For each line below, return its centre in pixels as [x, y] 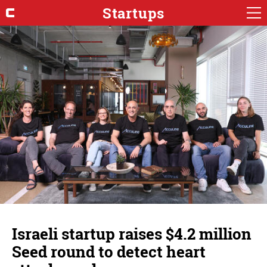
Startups [133, 13]
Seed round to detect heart [109, 252]
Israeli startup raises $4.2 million [132, 234]
